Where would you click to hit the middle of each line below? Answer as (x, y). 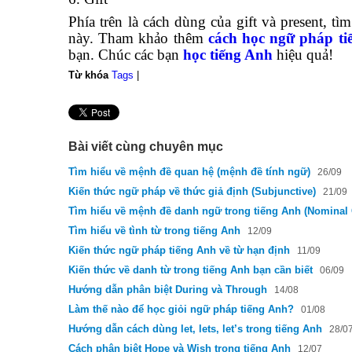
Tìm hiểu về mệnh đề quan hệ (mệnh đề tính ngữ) (189, 172)
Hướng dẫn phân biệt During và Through (169, 290)
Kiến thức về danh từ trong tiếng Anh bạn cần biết (191, 270)
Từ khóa (88, 75)
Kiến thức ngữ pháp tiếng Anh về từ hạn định (179, 250)
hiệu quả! (303, 55)
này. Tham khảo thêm (138, 38)
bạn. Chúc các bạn (126, 55)
